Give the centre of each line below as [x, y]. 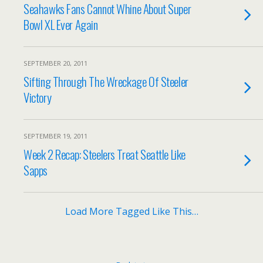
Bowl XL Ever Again [61, 24]
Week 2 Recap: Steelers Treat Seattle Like [104, 154]
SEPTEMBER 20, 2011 [55, 63]
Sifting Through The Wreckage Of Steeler [106, 81]
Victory [38, 97]
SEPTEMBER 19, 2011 [55, 136]
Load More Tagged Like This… [131, 211]
